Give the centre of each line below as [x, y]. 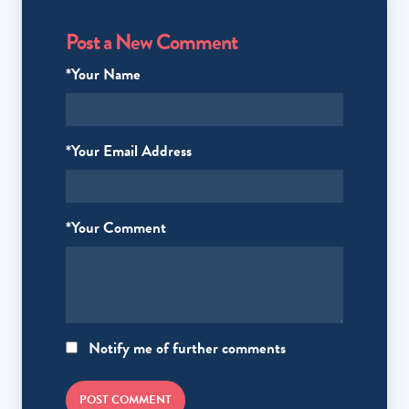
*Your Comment [116, 228]
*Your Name [103, 75]
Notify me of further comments [185, 349]
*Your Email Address [129, 152]
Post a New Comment [152, 42]
